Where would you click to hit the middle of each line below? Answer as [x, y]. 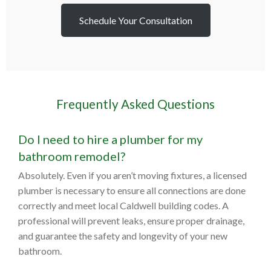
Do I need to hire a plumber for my [110, 139]
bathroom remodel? [72, 156]
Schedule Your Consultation [135, 21]
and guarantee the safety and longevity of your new [123, 236]
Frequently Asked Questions [135, 104]
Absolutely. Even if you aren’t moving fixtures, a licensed [132, 175]
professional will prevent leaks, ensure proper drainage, [131, 221]
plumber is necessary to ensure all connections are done [132, 191]
